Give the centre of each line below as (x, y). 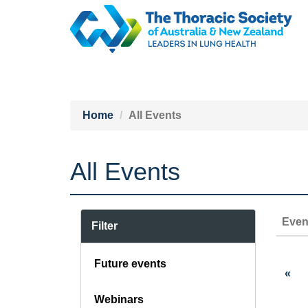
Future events (130, 263)
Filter (104, 225)
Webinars (119, 299)
